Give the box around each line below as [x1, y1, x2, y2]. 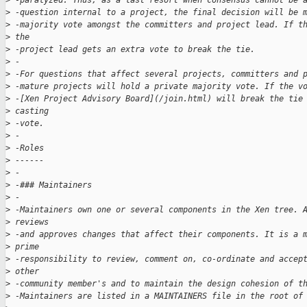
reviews [10, 217, 53, 228]
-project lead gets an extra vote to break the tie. [10, 45, 255, 55]
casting [10, 106, 53, 116]
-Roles [10, 143, 44, 153]
